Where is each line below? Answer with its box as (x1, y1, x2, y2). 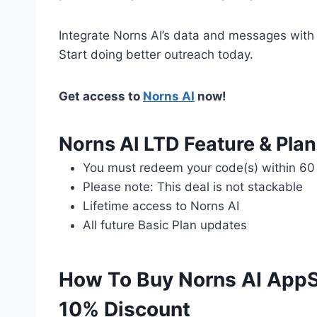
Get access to (59, 88, 143, 103)
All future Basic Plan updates (83, 217, 247, 232)
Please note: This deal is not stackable (83, 179, 303, 194)
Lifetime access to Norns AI (83, 198, 239, 213)
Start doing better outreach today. (59, 47, 253, 62)
